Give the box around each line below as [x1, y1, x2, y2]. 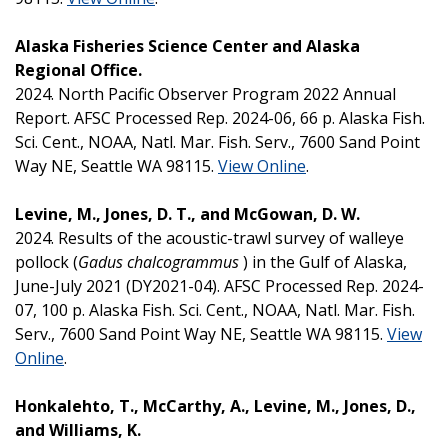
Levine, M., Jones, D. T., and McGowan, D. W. [15, 202, 364, 225]
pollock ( [15, 250, 78, 273]
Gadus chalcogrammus [78, 250, 239, 273]
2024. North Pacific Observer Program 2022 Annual [15, 82, 396, 105]
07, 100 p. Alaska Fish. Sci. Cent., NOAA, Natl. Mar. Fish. [15, 298, 415, 321]
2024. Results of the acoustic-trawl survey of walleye [15, 226, 404, 249]
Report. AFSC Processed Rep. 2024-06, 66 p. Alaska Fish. [15, 106, 425, 129]
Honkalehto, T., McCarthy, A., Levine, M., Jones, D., [15, 394, 416, 417]
